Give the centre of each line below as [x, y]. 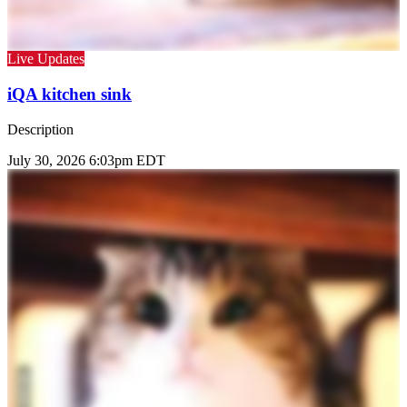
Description [40, 129]
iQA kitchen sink [69, 94]
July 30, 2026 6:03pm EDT [86, 160]
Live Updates [46, 59]
